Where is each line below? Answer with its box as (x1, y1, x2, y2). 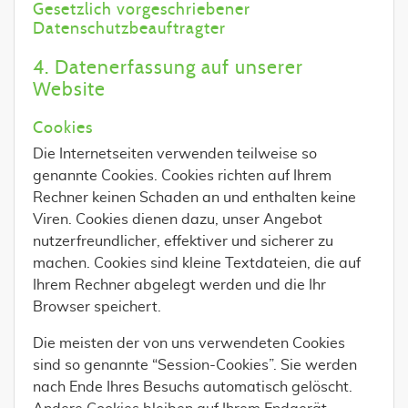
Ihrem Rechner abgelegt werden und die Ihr (33, 278, 326, 292)
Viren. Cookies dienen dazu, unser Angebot (33, 212, 322, 227)
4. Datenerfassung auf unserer (33, 58, 303, 77)
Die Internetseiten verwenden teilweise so (33, 147, 317, 161)
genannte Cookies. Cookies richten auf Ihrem (33, 168, 331, 183)
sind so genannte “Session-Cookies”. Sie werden (33, 358, 357, 372)
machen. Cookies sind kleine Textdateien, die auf (33, 256, 361, 270)
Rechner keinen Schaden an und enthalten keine (33, 190, 356, 205)
